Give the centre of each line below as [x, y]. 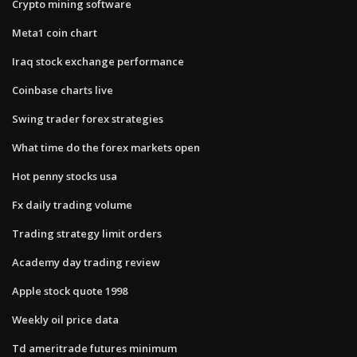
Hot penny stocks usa [65, 176]
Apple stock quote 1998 [70, 290]
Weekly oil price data [65, 319]
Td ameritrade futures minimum [94, 348]
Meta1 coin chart [55, 32]
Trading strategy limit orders [87, 233]
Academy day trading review [86, 262]
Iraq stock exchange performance [98, 61]
